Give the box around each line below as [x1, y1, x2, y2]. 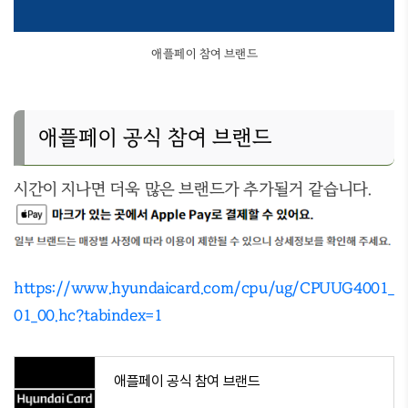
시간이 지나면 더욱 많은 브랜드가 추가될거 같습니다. [14, 178, 372, 199]
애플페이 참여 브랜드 [150, 46, 258, 61]
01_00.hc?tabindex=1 [14, 305, 163, 325]
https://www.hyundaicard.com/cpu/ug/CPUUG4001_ [14, 278, 395, 298]
